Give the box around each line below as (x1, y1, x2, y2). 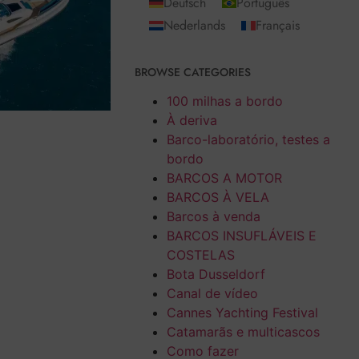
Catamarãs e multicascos (166, 324, 320, 341)
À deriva (166, 112, 217, 129)
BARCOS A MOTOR (166, 170, 282, 187)
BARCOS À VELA (166, 189, 269, 206)
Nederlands (163, 16, 225, 35)
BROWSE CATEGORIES (134, 64, 251, 81)
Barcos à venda (166, 208, 260, 225)
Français (255, 16, 300, 35)
